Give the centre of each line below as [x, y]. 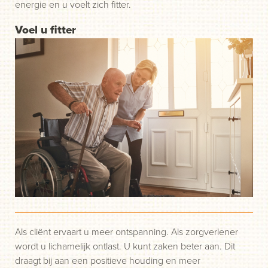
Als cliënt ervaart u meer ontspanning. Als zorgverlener [127, 232]
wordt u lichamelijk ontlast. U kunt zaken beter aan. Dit [125, 246]
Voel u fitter [45, 29]
